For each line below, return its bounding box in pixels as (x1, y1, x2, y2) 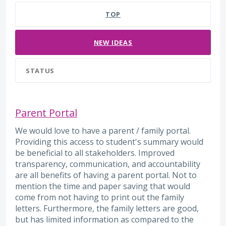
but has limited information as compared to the (15, 213, 194, 225)
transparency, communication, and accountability (15, 158, 200, 169)
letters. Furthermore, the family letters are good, (15, 202, 199, 214)
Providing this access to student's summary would (15, 136, 203, 147)
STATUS (26, 66, 54, 75)
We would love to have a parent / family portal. (15, 125, 191, 136)
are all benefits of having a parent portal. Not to (15, 169, 197, 181)
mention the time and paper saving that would (15, 180, 190, 192)
